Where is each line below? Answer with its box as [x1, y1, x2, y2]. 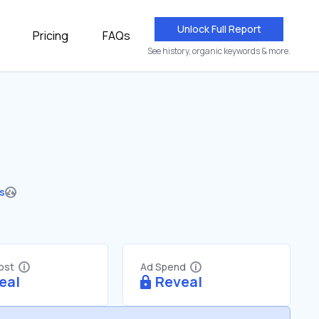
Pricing [33, 28, 68, 43]
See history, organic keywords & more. [147, 45, 291, 57]
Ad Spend [140, 260, 186, 273]
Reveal [155, 272, 202, 291]
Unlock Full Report [177, 22, 261, 36]
